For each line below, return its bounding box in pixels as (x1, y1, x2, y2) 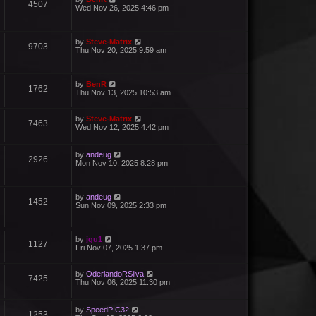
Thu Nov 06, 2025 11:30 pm (75, 278, 170, 287)
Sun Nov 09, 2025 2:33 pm (75, 201, 166, 210)
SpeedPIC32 (86, 305, 129, 315)
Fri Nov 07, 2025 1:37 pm (75, 243, 162, 253)
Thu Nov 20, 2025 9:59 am (75, 46, 166, 54)
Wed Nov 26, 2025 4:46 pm (75, 4, 169, 12)
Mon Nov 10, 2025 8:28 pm (75, 159, 168, 168)
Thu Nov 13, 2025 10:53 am (75, 88, 171, 97)
